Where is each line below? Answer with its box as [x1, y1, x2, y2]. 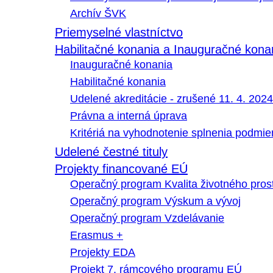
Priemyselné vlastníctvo [55, 26, 183, 40]
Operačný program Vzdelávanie [70, 212, 224, 225]
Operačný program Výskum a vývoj [70, 195, 241, 208]
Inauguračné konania [70, 58, 172, 71]
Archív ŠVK [70, 7, 126, 20]
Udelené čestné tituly [55, 145, 168, 159]
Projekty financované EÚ [55, 162, 188, 176]
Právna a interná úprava [70, 110, 187, 122]
